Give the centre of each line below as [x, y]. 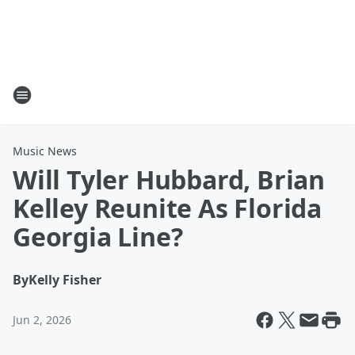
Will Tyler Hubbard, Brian [169, 179]
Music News [45, 151]
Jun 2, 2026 [42, 320]
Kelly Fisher [65, 280]
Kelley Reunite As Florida [167, 208]
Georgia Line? [98, 237]
